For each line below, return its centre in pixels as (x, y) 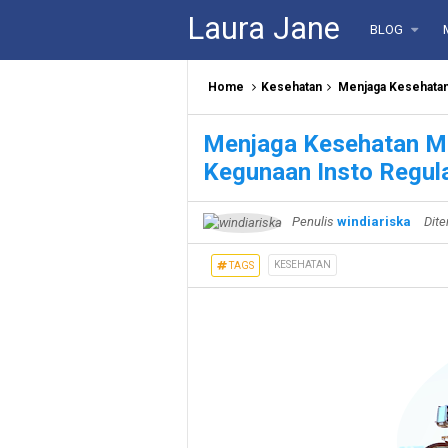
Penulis (313, 221)
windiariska (374, 221)
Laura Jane (263, 28)
